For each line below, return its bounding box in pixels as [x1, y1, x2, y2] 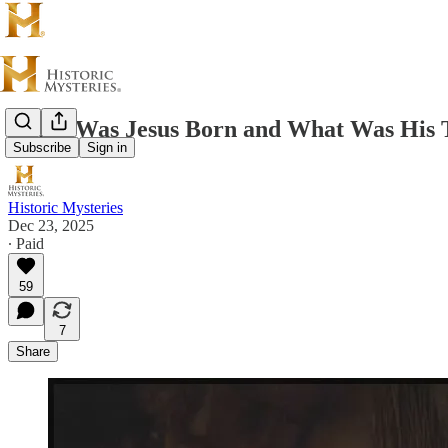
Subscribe [13, 140, 71, 156]
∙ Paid [8, 234, 44, 252]
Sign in [87, 140, 127, 156]
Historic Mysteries [8, 198, 123, 216]
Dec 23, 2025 [8, 216, 94, 234]
